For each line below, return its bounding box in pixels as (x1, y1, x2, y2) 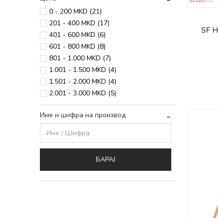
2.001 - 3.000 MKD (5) (49, 89, 116, 98)
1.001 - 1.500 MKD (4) (49, 65, 116, 74)
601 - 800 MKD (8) (49, 42, 106, 51)
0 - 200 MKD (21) (49, 7, 102, 16)
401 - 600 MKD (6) (49, 30, 106, 39)
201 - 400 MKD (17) (49, 18, 109, 28)
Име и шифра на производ (40, 110, 126, 120)
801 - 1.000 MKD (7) (49, 54, 111, 63)
